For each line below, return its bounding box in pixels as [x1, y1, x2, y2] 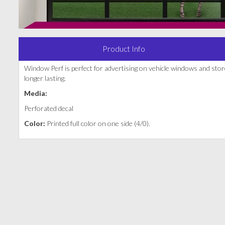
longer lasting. [24, 74, 66, 83]
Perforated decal [24, 104, 75, 113]
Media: [24, 89, 47, 98]
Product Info [102, 44, 145, 54]
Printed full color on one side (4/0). [47, 119, 150, 128]
